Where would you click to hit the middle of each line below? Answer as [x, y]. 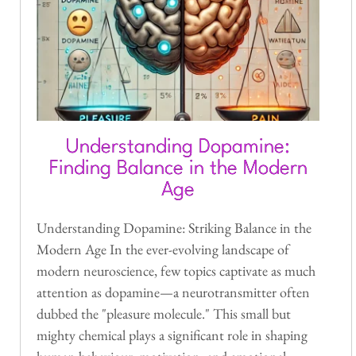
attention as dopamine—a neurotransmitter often [173, 292]
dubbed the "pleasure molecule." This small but [164, 313]
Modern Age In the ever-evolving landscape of [163, 249]
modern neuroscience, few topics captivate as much [176, 270]
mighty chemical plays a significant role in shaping [172, 335]
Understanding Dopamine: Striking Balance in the [174, 227]
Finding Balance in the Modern [178, 168]
